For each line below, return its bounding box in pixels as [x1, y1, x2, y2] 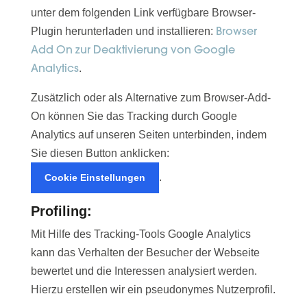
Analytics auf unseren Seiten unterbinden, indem [30, 129, 267, 141]
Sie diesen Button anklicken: [30, 147, 172, 160]
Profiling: [30, 204, 92, 219]
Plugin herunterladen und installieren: [30, 25, 213, 38]
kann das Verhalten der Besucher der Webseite [30, 247, 260, 259]
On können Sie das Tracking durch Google [30, 110, 237, 123]
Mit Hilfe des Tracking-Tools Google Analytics [30, 228, 251, 241]
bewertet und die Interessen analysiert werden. [30, 265, 257, 278]
